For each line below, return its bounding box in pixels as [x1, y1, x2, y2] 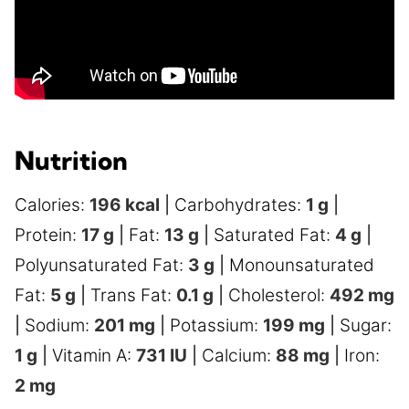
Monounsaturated [229, 255, 374, 276]
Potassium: [170, 315, 263, 336]
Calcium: [202, 345, 276, 366]
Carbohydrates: [174, 194, 306, 215]
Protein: [15, 225, 81, 246]
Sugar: [340, 315, 392, 336]
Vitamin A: [52, 345, 136, 366]
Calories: [15, 194, 89, 215]
